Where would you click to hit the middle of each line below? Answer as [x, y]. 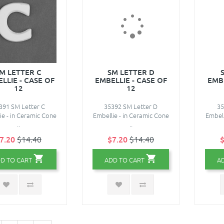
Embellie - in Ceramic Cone [131, 115]
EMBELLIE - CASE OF [131, 80]
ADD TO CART [124, 159]
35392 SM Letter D [131, 106]
